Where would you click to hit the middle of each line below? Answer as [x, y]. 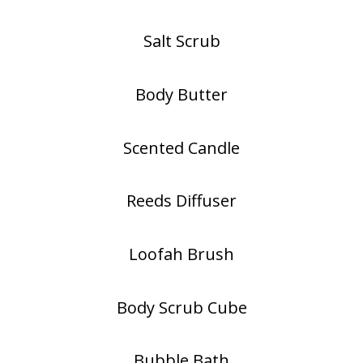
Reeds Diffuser [181, 201]
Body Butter [181, 95]
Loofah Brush [181, 254]
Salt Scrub [181, 41]
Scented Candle [181, 147]
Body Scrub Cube [181, 307]
